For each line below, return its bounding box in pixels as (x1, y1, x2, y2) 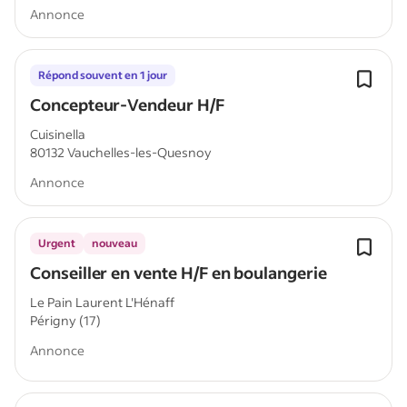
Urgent (38, 236, 75, 250)
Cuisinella (30, 125, 85, 143)
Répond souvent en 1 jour (38, 68, 167, 82)
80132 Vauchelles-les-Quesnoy (30, 144, 212, 161)
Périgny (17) (30, 312, 101, 329)
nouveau (92, 236, 137, 250)
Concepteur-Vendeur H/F (30, 94, 224, 115)
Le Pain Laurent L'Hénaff (30, 293, 174, 311)
